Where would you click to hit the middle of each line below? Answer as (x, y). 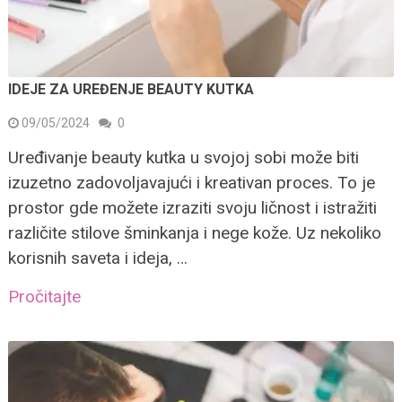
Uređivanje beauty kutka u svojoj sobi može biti (183, 158)
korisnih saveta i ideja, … (97, 258)
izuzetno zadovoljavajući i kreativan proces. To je (191, 183)
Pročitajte (44, 297)
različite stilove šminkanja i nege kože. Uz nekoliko (194, 233)
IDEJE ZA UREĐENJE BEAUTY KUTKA (131, 90)
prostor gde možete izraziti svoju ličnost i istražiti (192, 208)
